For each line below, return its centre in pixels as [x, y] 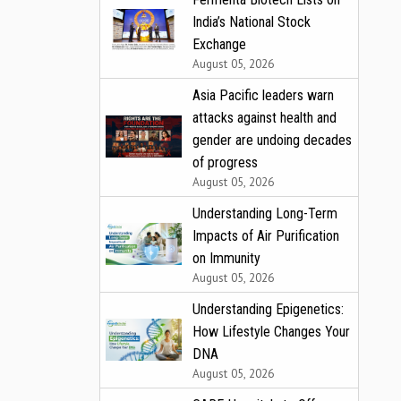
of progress [225, 162]
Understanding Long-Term [265, 213]
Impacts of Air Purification [266, 235]
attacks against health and [264, 117]
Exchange [219, 44]
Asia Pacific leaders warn [263, 95]
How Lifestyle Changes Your [271, 331]
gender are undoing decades [272, 140]
